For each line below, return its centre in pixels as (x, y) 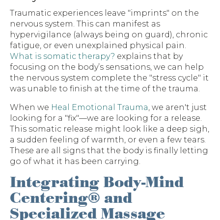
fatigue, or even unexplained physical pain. (98, 46)
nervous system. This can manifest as (85, 24)
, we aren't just (178, 108)
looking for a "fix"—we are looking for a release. (106, 118)
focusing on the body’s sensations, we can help (107, 67)
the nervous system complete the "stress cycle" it (109, 78)
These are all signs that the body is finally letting (109, 151)
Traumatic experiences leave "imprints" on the (104, 13)
